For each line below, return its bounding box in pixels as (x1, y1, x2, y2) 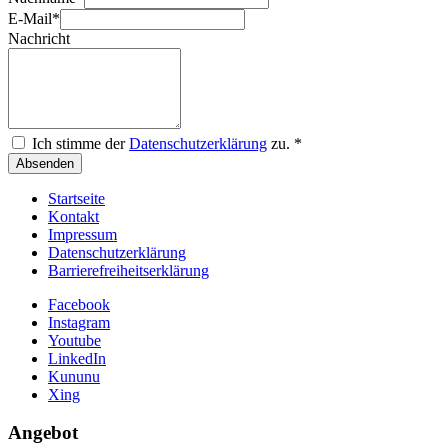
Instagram (48, 313, 110, 331)
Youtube (48, 331, 101, 349)
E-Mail (8, 9, 52, 27)
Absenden (16, 155, 74, 171)
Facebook (48, 295, 110, 313)
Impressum (48, 225, 117, 243)
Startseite (48, 189, 105, 207)
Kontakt (48, 207, 99, 225)
